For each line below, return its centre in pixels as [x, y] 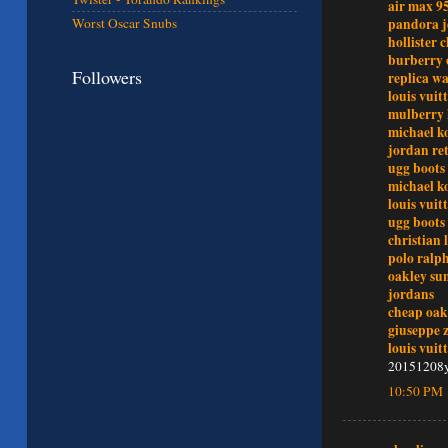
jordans [411, 294]
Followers [107, 76]
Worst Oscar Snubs [124, 23]
